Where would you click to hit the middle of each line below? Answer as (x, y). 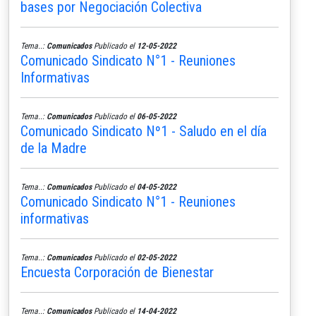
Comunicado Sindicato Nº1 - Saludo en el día (144, 131)
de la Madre (54, 148)
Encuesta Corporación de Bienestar (117, 272)
